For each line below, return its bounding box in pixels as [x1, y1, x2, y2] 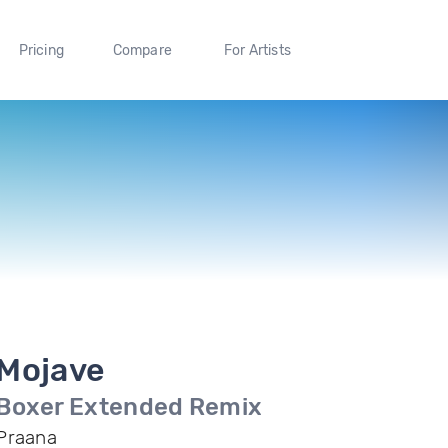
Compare [112, 41, 173, 59]
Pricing [18, 41, 64, 59]
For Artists [223, 41, 291, 59]
